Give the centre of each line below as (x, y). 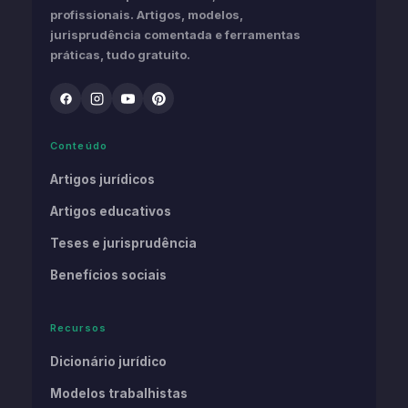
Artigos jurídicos (102, 179)
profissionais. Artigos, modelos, (147, 15)
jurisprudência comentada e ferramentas (175, 35)
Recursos (78, 328)
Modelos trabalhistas (119, 393)
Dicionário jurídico (108, 362)
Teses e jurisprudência (123, 243)
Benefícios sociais (108, 275)
